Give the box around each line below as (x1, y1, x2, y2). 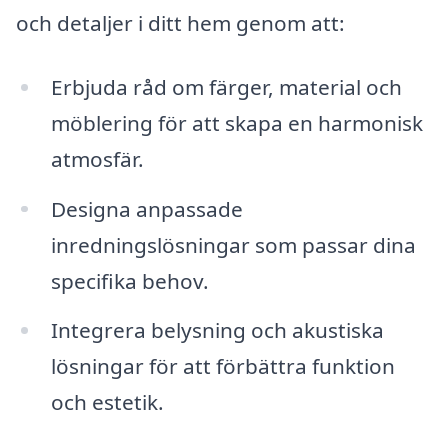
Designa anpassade (50, 194, 243, 223)
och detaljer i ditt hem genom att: (16, 8, 345, 37)
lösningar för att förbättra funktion (50, 352, 395, 381)
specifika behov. (50, 266, 209, 295)
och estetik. (50, 388, 164, 417)
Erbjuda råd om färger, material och (50, 72, 402, 101)
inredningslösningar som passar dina (50, 230, 416, 259)
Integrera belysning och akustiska (50, 316, 384, 345)
